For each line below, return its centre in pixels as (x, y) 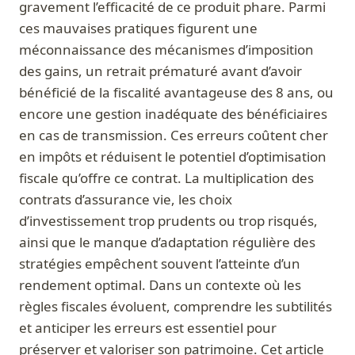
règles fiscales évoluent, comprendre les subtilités (176, 307)
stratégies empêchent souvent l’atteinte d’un (160, 264)
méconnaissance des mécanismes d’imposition (166, 50)
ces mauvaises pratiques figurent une (138, 29)
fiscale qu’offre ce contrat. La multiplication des (166, 178)
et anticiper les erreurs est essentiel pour (148, 328)
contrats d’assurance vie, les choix (126, 200)
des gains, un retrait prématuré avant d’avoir (160, 71)
